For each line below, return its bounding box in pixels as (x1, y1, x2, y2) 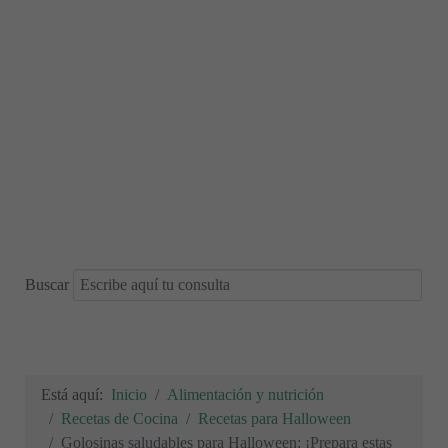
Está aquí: (41, 386, 111, 403)
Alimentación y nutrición (167, 386, 324, 403)
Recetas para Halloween (198, 410, 351, 427)
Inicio (111, 386, 147, 403)
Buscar (25, 276, 69, 293)
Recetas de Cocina (61, 410, 178, 427)
